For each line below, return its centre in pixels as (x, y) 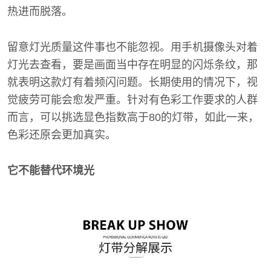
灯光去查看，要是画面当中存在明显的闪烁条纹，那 (132, 65)
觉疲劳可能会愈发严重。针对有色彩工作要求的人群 (132, 100)
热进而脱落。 (40, 11)
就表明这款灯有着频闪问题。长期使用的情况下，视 (132, 82)
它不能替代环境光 (51, 171)
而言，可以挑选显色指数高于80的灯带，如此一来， (133, 117)
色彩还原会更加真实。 (62, 135)
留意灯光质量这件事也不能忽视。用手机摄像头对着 (132, 47)
